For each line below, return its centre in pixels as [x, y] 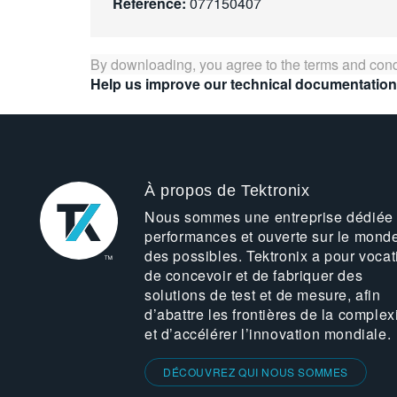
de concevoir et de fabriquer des [253, 275]
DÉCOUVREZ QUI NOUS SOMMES [255, 372]
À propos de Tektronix [227, 191]
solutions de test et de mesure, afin [262, 295]
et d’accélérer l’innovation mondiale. [268, 334]
